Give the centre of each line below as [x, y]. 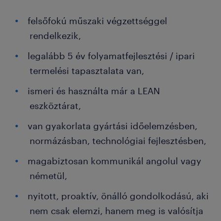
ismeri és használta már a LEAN [94, 91]
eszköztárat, [55, 106]
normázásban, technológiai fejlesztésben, [118, 141]
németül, [48, 176]
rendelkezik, [55, 36]
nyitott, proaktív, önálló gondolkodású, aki [118, 196]
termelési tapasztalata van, [87, 71]
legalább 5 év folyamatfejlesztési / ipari [111, 56]
